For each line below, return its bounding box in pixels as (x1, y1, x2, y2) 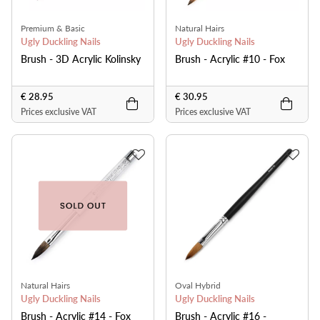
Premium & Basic (21, 22, 85, 34)
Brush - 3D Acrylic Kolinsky (21, 51, 141, 66)
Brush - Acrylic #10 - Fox (175, 51, 285, 66)
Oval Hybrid (175, 279, 221, 291)
